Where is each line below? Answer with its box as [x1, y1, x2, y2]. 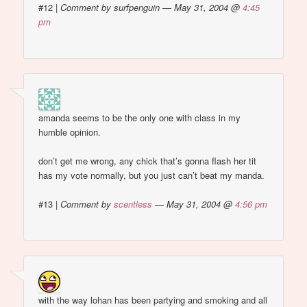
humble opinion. [38, 125, 101, 138]
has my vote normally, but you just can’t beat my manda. [38, 169, 265, 182]
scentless [114, 197, 153, 211]
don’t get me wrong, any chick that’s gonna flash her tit [38, 154, 257, 168]
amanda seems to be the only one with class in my [38, 110, 241, 124]
